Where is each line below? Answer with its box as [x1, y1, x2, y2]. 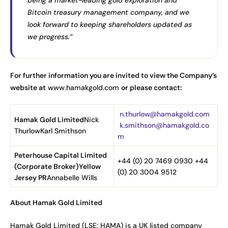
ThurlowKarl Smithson [14, 126, 86, 135]
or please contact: [121, 82, 182, 92]
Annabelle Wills [47, 173, 97, 182]
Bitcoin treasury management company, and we [27, 7, 189, 17]
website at [10, 82, 46, 92]
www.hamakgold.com [46, 82, 121, 92]
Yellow [79, 161, 101, 171]
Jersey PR [14, 173, 47, 182]
